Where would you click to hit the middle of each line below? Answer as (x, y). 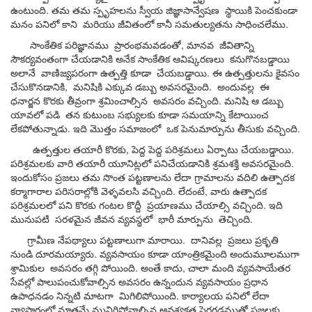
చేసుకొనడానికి (38, 87)
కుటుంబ (99, 115)
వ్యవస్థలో (135, 219)
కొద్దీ (134, 205)
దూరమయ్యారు (65, 254)
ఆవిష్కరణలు (198, 59)
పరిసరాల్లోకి (77, 191)
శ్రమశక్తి (226, 163)
